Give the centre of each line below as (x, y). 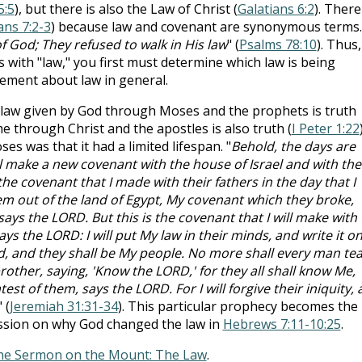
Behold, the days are (293, 146)
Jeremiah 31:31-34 (63, 306)
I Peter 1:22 (325, 128)
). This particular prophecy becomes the (238, 306)
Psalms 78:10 (278, 44)
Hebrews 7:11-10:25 (282, 324)
